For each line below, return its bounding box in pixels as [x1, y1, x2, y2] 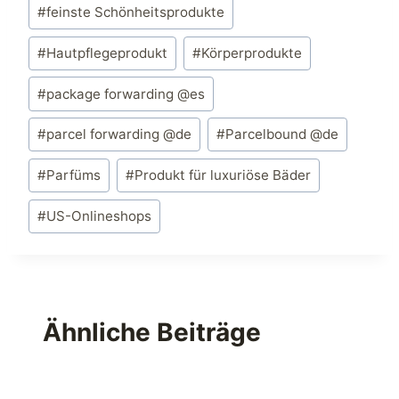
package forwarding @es [46, 85, 206, 102]
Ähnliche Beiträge [43, 317, 261, 348]
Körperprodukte [200, 44, 302, 61]
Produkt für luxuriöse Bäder [134, 167, 311, 184]
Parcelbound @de [224, 126, 338, 143]
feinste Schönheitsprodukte [46, 4, 225, 21]
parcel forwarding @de [46, 126, 192, 143]
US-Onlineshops [46, 207, 152, 224]
